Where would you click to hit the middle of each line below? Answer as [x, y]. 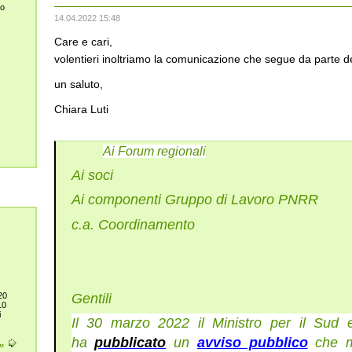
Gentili [91, 299]
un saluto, [78, 84]
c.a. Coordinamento [133, 224]
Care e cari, [83, 42]
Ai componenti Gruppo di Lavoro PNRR [194, 200]
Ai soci [92, 176]
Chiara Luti [81, 109]
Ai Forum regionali [154, 151]
